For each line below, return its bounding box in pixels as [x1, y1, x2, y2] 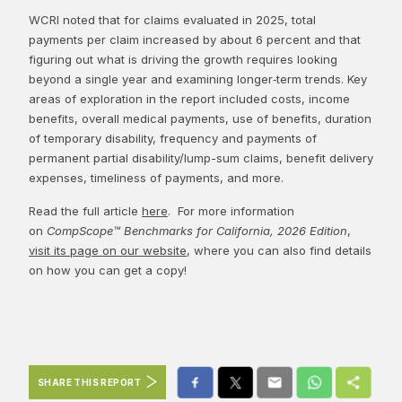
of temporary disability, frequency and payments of [29, 130, 317, 145]
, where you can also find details [187, 242, 371, 258]
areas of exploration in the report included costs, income [29, 91, 350, 106]
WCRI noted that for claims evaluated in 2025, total [29, 12, 316, 27]
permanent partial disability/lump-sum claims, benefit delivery [29, 150, 373, 165]
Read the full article [29, 203, 142, 218]
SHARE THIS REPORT [38, 376, 142, 388]
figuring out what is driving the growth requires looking [29, 51, 337, 66]
